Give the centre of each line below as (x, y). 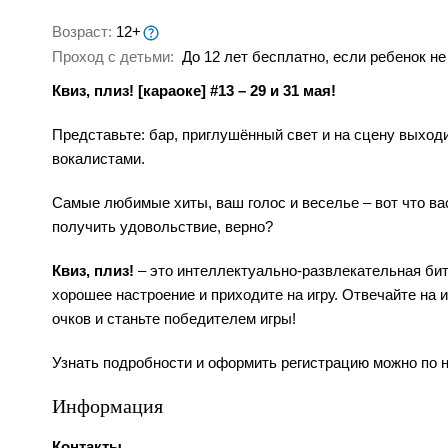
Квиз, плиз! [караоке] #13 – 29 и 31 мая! (194, 91)
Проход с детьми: (115, 57)
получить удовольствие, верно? (162, 227)
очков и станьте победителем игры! (174, 319)
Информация (107, 406)
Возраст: (84, 31)
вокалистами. (98, 159)
